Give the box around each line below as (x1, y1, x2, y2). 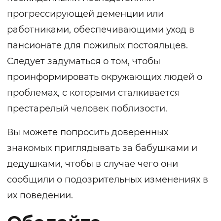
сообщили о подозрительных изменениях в (7, 174, 208, 185)
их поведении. (7, 190, 73, 201)
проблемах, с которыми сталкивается (7, 87, 180, 99)
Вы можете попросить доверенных (7, 127, 168, 138)
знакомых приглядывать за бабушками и (7, 143, 197, 154)
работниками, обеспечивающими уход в (7, 24, 194, 36)
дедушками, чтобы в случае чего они (7, 158, 178, 170)
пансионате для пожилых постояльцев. (7, 40, 188, 51)
